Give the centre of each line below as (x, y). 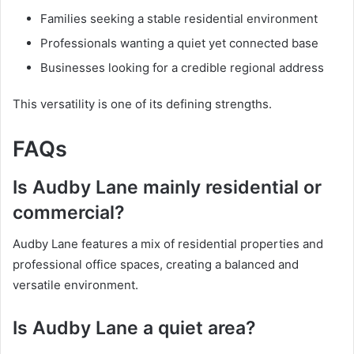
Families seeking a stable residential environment (179, 19)
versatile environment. (75, 285)
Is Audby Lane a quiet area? (134, 328)
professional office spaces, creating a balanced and (156, 265)
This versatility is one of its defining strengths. (142, 104)
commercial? (69, 212)
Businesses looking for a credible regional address (182, 68)
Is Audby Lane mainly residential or (167, 187)
